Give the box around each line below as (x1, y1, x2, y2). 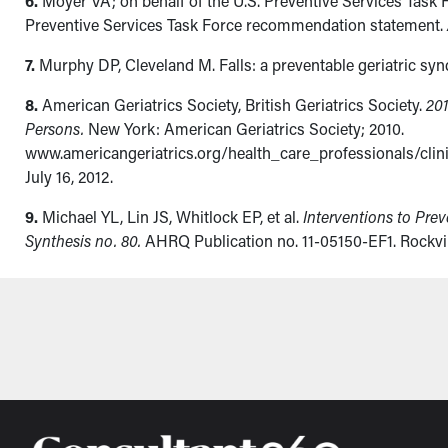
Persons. (25, 118, 85, 140)
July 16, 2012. (25, 166, 114, 188)
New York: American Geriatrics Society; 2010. (84, 118, 405, 140)
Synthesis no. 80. (25, 230, 142, 252)
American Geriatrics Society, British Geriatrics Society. (38, 94, 427, 116)
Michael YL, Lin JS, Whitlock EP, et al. (38, 206, 304, 228)
